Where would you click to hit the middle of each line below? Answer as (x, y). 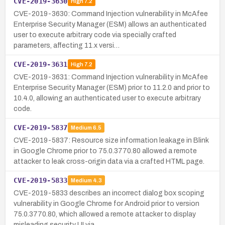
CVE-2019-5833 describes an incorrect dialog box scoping (109, 193)
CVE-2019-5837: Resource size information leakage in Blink (111, 140)
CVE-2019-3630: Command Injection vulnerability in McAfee (111, 14)
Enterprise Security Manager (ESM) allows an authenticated (110, 24)
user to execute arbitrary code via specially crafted (95, 35)
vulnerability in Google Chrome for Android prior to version (106, 203)
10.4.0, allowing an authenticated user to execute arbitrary (107, 98)
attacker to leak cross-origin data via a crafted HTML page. (109, 161)
